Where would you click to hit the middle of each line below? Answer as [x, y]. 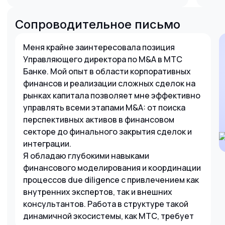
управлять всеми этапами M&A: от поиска [104, 107]
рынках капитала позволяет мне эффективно [112, 95]
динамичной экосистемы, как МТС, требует [108, 216]
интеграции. [47, 144]
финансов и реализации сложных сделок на [109, 83]
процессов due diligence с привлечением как [111, 180]
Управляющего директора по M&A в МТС [103, 59]
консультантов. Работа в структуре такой [106, 204]
